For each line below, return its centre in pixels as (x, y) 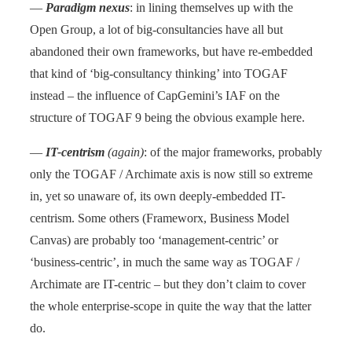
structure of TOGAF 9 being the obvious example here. (167, 117)
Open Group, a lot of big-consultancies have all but (156, 29)
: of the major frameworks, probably (233, 152)
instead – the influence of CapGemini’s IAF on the (155, 95)
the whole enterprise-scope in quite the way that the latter (170, 306)
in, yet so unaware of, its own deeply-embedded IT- (158, 196)
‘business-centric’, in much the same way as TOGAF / (165, 262)
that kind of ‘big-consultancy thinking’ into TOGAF (159, 73)
